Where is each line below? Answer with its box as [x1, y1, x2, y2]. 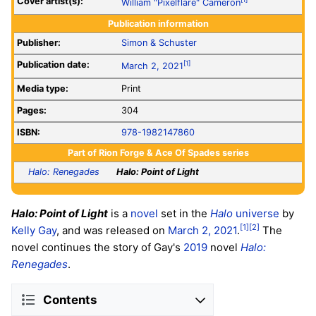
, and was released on [56, 224, 168, 238]
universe [233, 207, 279, 221]
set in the [158, 207, 210, 221]
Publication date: [17, 59, 90, 71]
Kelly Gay [11, 224, 56, 238]
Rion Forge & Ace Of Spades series [98, 147, 249, 158]
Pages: [17, 105, 47, 116]
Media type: [17, 83, 68, 95]
